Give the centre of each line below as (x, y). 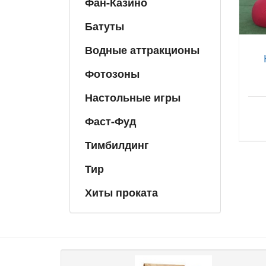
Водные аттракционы (142, 50)
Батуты (104, 26)
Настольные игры (133, 97)
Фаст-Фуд (110, 121)
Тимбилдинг (117, 145)
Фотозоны (112, 73)
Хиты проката (121, 192)
